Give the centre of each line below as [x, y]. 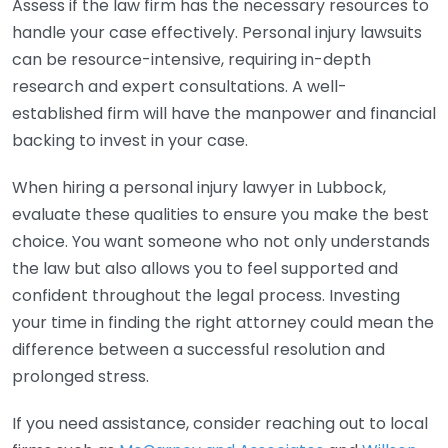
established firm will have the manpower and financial [224, 113]
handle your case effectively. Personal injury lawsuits [217, 32]
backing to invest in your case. [130, 140]
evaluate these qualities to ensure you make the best [220, 214]
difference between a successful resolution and [198, 349]
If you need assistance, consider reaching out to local [220, 423]
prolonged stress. [80, 376]
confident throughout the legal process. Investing [206, 295]
